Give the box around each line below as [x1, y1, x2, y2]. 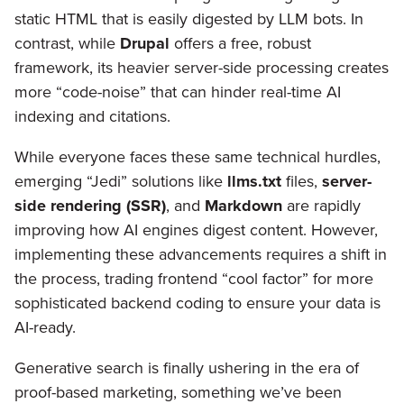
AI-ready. [14, 316, 76, 340]
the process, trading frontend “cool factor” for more [14, 267, 373, 291]
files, [281, 170, 322, 194]
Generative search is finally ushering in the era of [14, 356, 359, 381]
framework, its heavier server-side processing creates [14, 56, 389, 80]
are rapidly [282, 194, 361, 218]
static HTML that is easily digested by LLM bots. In [14, 7, 363, 32]
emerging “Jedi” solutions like [14, 170, 227, 194]
